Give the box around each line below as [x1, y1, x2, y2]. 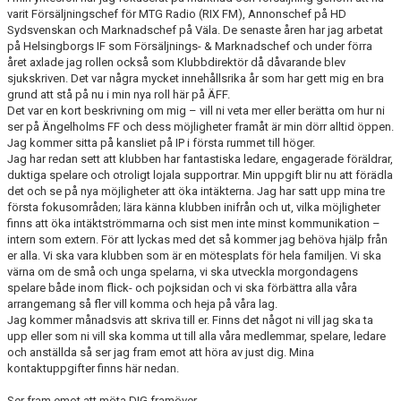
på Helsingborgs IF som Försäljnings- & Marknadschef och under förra [7, 39, 372, 53]
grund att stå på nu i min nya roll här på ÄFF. [7, 88, 230, 101]
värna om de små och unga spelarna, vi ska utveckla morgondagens [7, 265, 358, 278]
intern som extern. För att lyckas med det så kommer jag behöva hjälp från [7, 233, 388, 246]
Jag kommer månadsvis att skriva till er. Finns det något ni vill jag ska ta [7, 313, 373, 327]
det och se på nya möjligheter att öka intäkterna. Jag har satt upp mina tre [7, 184, 385, 198]
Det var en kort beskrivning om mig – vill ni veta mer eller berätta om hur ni [7, 104, 385, 117]
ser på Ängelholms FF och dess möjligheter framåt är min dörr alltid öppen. [7, 120, 394, 133]
